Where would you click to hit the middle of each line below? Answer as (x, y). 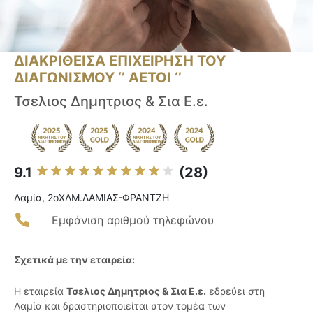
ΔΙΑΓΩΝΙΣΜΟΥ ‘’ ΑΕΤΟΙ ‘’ (98, 78)
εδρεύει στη (235, 291)
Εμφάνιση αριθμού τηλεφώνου (133, 220)
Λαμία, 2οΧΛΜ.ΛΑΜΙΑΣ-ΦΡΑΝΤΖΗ (92, 198)
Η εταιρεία (40, 291)
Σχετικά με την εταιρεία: (74, 260)
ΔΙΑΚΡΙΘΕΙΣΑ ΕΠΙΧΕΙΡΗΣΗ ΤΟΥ (120, 61)
